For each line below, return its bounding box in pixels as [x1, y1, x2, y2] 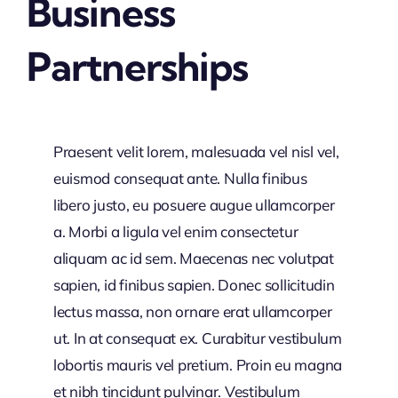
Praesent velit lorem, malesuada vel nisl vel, [52, 142, 339, 161]
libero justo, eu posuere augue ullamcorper [52, 195, 335, 214]
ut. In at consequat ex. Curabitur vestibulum [52, 329, 342, 347]
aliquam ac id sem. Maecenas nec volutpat [52, 249, 334, 267]
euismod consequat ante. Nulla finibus [52, 169, 307, 187]
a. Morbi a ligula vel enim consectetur [52, 222, 298, 241]
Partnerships [26, 43, 249, 91]
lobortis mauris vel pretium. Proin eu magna [52, 355, 343, 374]
